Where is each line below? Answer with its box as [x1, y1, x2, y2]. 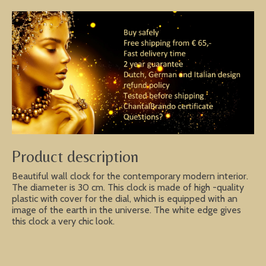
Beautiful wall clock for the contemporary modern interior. [12, 170, 248, 182]
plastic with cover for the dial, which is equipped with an [12, 192, 237, 204]
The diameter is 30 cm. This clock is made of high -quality [12, 181, 244, 193]
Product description [12, 147, 139, 166]
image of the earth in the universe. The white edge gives [12, 204, 241, 216]
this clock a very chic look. [12, 215, 115, 227]
